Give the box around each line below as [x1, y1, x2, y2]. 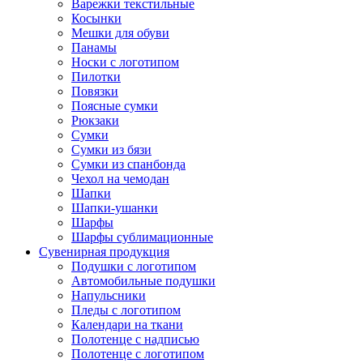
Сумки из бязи [71, 142, 152, 156]
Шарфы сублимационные [71, 229, 213, 244]
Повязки [71, 83, 118, 98]
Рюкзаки [71, 113, 119, 127]
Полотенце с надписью [71, 331, 199, 346]
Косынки [71, 11, 122, 25]
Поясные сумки [71, 98, 158, 113]
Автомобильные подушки [71, 273, 216, 288]
